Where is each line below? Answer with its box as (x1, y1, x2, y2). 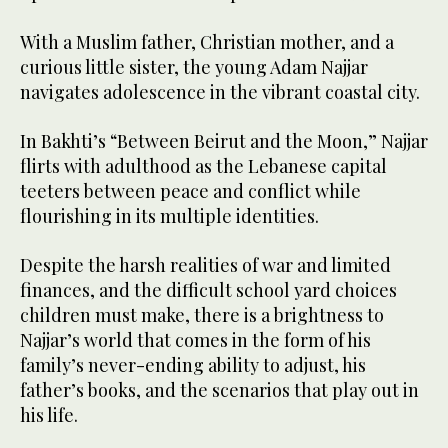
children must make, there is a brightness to (20, 303, 384, 328)
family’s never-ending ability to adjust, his (20, 353, 366, 378)
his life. (20, 403, 78, 428)
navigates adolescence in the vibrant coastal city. (20, 80, 420, 105)
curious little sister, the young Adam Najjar (20, 55, 368, 80)
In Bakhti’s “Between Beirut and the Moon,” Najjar (20, 129, 428, 154)
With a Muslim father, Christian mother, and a (20, 30, 394, 55)
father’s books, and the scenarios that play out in (20, 378, 419, 403)
